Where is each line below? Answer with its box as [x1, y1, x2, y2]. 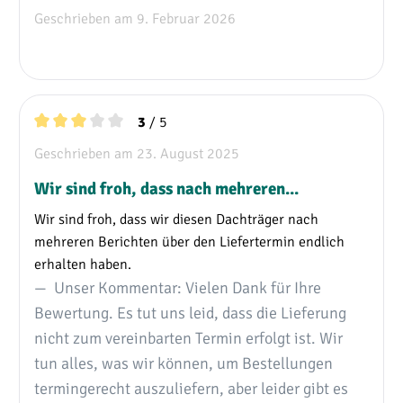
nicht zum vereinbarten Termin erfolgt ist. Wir [34, 327, 343, 347]
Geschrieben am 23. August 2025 [34, 142, 239, 162]
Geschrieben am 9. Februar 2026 [34, 7, 236, 27]
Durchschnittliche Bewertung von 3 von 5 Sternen [33, 133, 340, 153]
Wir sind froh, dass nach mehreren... [34, 177, 299, 200]
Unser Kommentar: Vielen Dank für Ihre [50, 276, 321, 297]
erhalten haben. [34, 253, 131, 273]
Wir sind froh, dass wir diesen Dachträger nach [34, 208, 318, 228]
